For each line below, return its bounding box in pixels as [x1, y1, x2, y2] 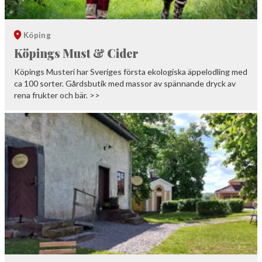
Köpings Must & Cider [14, 44, 139, 61]
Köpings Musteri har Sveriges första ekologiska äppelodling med [14, 66, 247, 77]
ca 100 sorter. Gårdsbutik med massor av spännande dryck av [14, 78, 236, 88]
